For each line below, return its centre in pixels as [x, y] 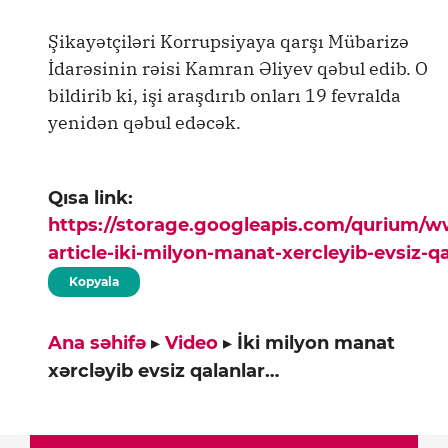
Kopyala [94, 281]
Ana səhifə [97, 342]
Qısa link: [90, 197]
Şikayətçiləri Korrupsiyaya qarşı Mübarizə [228, 41]
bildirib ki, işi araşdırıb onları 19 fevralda [224, 95]
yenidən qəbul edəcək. [144, 122]
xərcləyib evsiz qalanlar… [163, 370]
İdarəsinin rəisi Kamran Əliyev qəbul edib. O [238, 68]
